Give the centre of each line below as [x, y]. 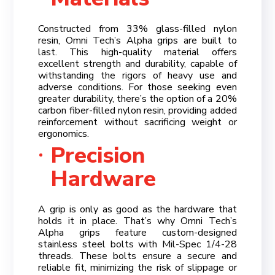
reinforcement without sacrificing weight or [137, 122]
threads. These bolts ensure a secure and [137, 256]
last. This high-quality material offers [137, 52]
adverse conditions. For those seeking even [137, 87]
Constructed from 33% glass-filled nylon [137, 29]
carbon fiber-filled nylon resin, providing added [137, 110]
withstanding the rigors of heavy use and [137, 75]
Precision [98, 155]
